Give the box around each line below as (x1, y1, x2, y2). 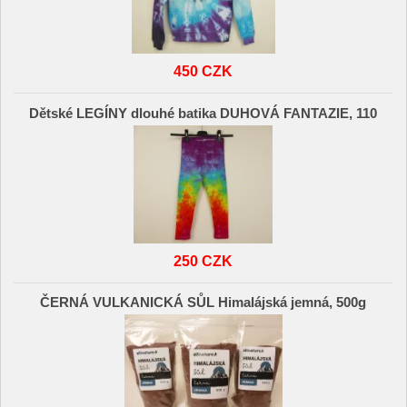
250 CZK (174, 252, 233, 269)
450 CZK (174, 63, 233, 80)
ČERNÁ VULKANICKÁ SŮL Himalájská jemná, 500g (40, 295, 367, 311)
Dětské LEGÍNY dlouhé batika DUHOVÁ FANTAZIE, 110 (29, 105, 378, 121)
